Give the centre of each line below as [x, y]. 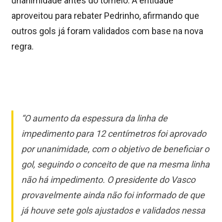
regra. [23, 47]
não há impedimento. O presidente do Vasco [108, 179]
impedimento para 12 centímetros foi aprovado [114, 133]
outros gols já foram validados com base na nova [107, 31]
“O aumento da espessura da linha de [94, 118]
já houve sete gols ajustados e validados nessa [113, 210]
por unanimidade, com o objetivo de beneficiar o [115, 149]
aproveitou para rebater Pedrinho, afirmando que [105, 16]
